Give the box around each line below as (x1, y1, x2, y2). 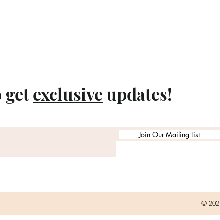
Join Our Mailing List (138, 130, 200, 139)
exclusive (33, 82, 103, 105)
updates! (103, 82, 172, 105)
